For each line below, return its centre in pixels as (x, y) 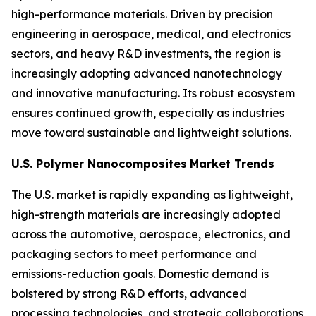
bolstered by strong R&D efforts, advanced (129, 293)
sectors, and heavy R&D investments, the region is (146, 53)
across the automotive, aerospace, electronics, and (151, 234)
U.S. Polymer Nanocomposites (99, 163)
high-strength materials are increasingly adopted (146, 214)
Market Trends (232, 163)
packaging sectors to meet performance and (134, 254)
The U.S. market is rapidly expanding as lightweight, (152, 194)
